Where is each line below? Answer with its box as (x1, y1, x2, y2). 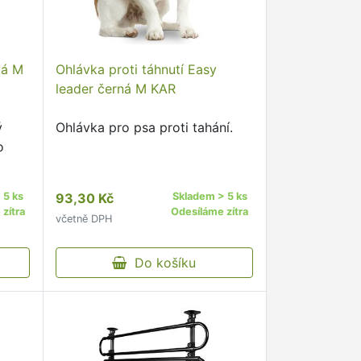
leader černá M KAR (55, 81, 176, 97)
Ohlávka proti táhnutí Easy (55, 61, 217, 77)
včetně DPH (55, 213, 112, 225)
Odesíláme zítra (171, 205, 249, 218)
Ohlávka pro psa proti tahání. (55, 119, 233, 135)
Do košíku (127, 255, 197, 271)
